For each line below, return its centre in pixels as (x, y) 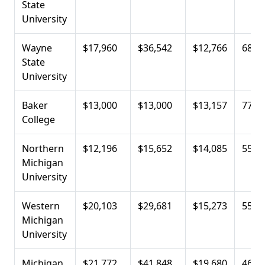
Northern (43, 148)
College (38, 119)
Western (41, 206)
